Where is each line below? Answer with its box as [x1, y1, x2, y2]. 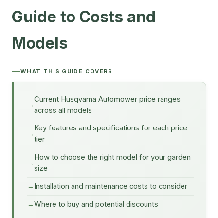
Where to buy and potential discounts [34, 200, 158, 209]
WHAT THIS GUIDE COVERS [20, 68, 113, 75]
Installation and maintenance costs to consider [34, 182, 187, 191]
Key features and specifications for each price [34, 124, 187, 133]
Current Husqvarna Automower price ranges [34, 94, 181, 104]
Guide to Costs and [12, 7, 156, 26]
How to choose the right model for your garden [34, 153, 191, 162]
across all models [34, 106, 92, 115]
